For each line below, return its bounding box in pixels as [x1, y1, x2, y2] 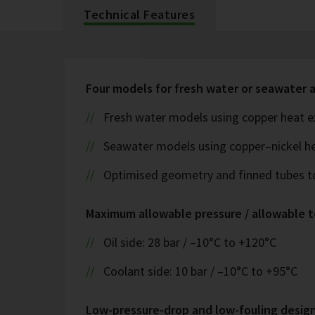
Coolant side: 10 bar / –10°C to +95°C [103, 263, 297, 279]
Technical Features [84, 6, 195, 22]
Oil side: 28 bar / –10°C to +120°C [103, 234, 276, 250]
